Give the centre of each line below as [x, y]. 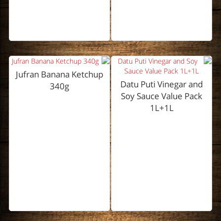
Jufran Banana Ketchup [59, 74]
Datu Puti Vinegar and [162, 84]
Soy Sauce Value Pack [162, 96]
